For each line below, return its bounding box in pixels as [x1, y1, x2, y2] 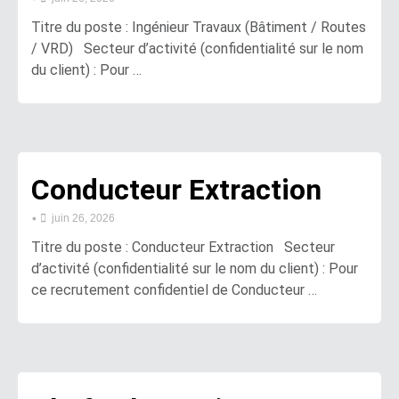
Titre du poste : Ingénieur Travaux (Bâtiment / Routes [31, 18, 366, 36]
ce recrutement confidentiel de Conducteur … [31, 281, 317, 298]
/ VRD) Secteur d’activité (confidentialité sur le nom [31, 39, 363, 57]
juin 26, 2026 [52, 211, 115, 224]
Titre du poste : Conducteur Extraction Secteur [31, 238, 335, 256]
